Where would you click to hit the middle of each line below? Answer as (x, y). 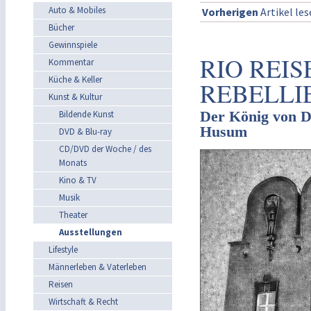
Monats (73, 163)
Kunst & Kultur (75, 97)
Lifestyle (63, 250)
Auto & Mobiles (77, 10)
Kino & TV (78, 180)
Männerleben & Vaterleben (98, 267)
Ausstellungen (91, 232)
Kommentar (71, 62)
